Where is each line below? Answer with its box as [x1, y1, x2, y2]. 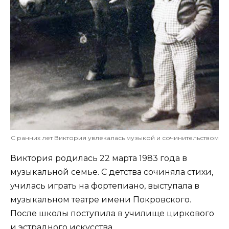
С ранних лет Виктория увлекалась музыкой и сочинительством [10, 134, 219, 142]
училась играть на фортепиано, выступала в [10, 181, 199, 191]
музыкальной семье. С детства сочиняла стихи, [10, 167, 213, 177]
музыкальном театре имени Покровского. [10, 195, 191, 205]
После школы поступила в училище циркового [10, 209, 214, 219]
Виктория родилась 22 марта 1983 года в [10, 153, 187, 164]
